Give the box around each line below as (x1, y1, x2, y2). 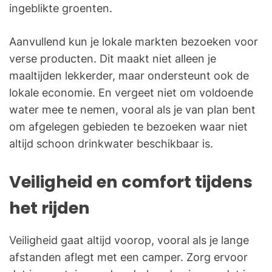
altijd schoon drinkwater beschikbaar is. (9, 137, 213, 151)
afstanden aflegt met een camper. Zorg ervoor (9, 251, 248, 264)
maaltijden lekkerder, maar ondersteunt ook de (9, 69, 249, 83)
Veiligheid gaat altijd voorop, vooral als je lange (9, 234, 249, 247)
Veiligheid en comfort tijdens (9, 171, 253, 194)
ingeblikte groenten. (9, 2, 112, 15)
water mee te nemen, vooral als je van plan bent (9, 103, 256, 117)
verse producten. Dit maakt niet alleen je (9, 52, 216, 66)
